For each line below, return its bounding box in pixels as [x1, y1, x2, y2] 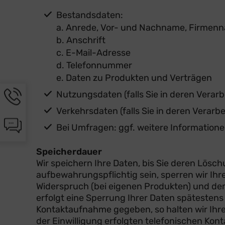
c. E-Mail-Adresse [56, 47, 131, 58]
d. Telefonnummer [56, 59, 132, 71]
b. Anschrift [56, 34, 105, 46]
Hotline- [4, 87, 38, 98]
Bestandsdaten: [56, 9, 123, 21]
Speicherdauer [36, 146, 102, 157]
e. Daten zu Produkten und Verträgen [56, 72, 212, 83]
